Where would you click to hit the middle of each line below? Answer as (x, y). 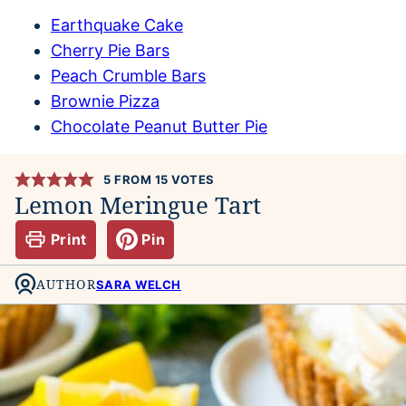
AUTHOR (66, 285)
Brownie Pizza (105, 101)
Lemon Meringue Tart (138, 204)
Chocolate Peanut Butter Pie (159, 126)
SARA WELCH (138, 285)
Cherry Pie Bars (110, 50)
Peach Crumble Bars (128, 75)
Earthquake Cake (117, 24)
